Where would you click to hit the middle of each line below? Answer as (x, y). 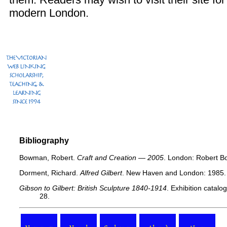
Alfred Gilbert (101, 173)
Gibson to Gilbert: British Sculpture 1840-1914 (93, 188)
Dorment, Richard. (50, 173)
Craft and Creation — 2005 (120, 158)
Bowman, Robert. (48, 158)
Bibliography (44, 141)
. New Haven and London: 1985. (174, 173)
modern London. (49, 13)
